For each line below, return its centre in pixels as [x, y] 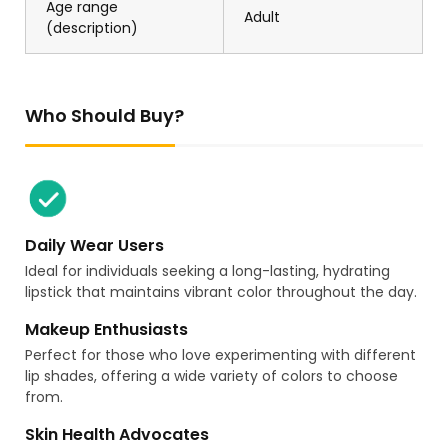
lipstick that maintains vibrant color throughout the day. [221, 292]
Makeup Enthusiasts [106, 330]
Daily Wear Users [94, 246]
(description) [92, 28]
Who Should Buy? [104, 116]
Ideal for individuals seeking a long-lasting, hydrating [207, 271]
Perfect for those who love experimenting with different [220, 355]
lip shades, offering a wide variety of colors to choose [211, 376]
